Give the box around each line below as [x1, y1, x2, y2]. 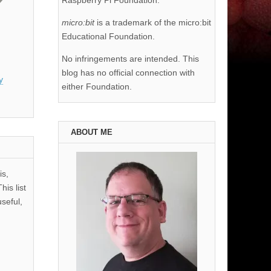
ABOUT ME [71, 128, 113, 137]
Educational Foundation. [62, 31, 155, 42]
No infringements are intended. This [62, 54, 199, 64]
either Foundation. [62, 82, 132, 92]
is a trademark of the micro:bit [97, 18, 211, 28]
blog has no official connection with [62, 68, 195, 78]
